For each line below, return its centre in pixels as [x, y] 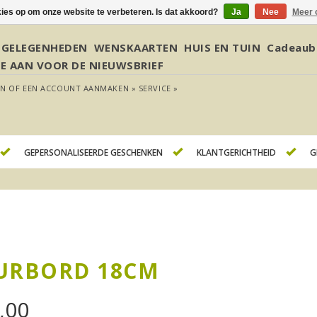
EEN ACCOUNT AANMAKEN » [80, 88]
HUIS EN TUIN [222, 47]
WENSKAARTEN [136, 47]
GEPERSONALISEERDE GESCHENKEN [93, 153]
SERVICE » [158, 88]
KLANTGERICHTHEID [236, 153]
